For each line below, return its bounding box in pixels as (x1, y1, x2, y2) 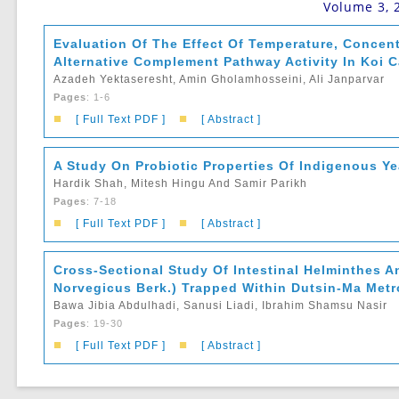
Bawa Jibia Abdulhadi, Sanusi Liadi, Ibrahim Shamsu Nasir (53, 299, 388, 312)
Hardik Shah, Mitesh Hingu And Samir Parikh (53, 177, 308, 190)
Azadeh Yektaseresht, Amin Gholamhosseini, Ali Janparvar (53, 73, 386, 85)
